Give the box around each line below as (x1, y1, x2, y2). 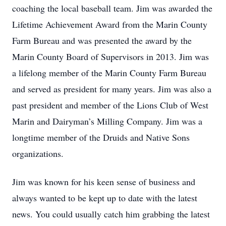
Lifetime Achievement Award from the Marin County (12, 18, 207, 30)
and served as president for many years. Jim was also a (12, 83, 211, 95)
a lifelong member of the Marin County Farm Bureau (12, 67, 206, 79)
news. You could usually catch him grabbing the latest (12, 208, 210, 220)
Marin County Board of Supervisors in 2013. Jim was (12, 50, 209, 63)
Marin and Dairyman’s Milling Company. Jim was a (12, 115, 202, 127)
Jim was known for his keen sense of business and (12, 176, 195, 188)
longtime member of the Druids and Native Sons (12, 131, 190, 143)
